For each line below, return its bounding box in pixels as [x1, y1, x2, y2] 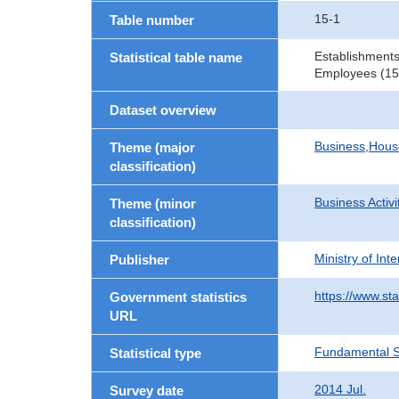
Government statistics [110, 289, 247, 305]
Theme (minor [110, 196, 196, 211]
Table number [110, 12, 194, 28]
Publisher [110, 252, 169, 267]
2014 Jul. [314, 382, 366, 396]
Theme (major [110, 140, 195, 155]
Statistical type [110, 346, 201, 361]
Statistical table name [110, 50, 242, 65]
